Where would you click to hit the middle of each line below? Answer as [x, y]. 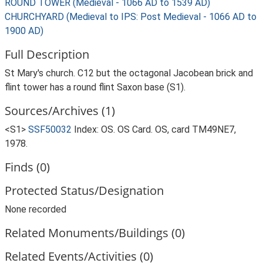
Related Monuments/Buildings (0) [95, 233]
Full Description [47, 54]
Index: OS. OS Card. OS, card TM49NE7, [155, 129]
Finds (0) [27, 167]
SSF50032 [50, 129]
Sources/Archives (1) [60, 111]
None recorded [36, 209]
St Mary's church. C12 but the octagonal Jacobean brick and [129, 73]
